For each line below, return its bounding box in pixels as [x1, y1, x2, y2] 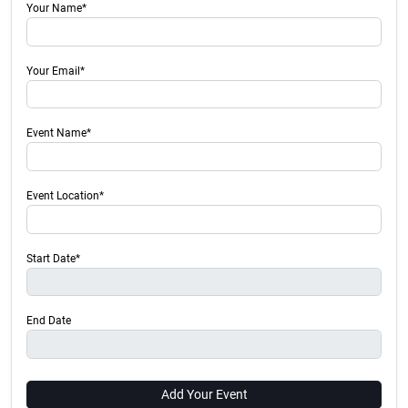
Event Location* [26, 189, 104, 203]
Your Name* [26, 2, 87, 15]
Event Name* [26, 127, 91, 140]
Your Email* [26, 64, 85, 77]
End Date [26, 314, 71, 328]
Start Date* [26, 251, 80, 265]
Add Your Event [160, 386, 248, 402]
